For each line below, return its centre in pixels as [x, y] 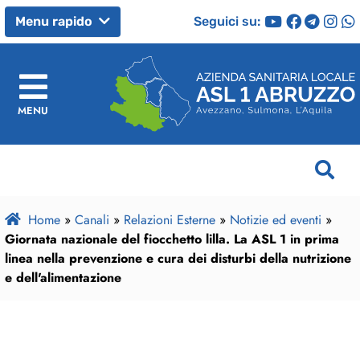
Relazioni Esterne [170, 220]
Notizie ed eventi [276, 220]
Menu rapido [55, 22]
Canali [92, 220]
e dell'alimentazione [63, 278]
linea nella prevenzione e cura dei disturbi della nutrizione [178, 259]
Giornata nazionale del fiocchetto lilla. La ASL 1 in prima [172, 239]
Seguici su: [227, 21]
